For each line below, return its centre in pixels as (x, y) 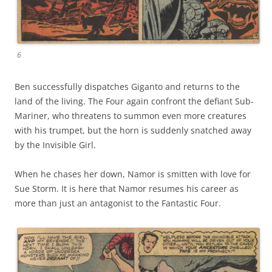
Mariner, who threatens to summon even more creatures (131, 116)
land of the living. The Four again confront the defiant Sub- (134, 101)
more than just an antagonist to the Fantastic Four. (118, 203)
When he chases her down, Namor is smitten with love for (133, 174)
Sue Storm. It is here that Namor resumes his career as (127, 189)
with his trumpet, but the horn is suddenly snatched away (133, 131)
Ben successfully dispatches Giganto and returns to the (127, 87)
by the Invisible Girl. (55, 145)
